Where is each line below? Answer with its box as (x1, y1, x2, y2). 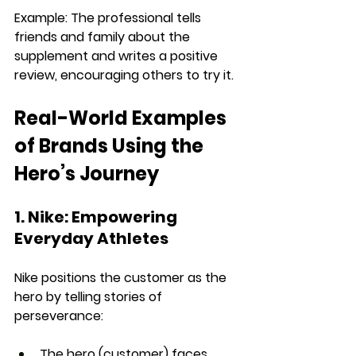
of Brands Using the (14, 132, 207, 159)
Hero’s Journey (14, 160, 159, 187)
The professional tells (71, 8, 204, 27)
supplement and (14, 46, 118, 65)
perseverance (14, 306, 101, 325)
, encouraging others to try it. (55, 65, 234, 84)
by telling (43, 287, 104, 306)
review (14, 65, 55, 84)
